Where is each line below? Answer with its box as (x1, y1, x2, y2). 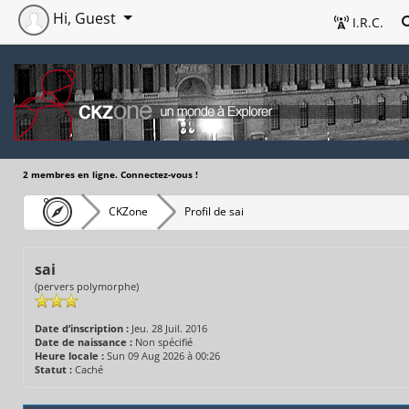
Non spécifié (132, 334, 195, 349)
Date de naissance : (35, 334, 132, 349)
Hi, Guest (49, 8, 120, 29)
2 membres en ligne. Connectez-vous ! (23, 167, 198, 181)
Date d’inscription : (35, 320, 129, 335)
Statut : (35, 362, 72, 376)
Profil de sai (184, 203, 244, 219)
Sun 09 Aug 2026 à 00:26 (104, 348, 220, 362)
